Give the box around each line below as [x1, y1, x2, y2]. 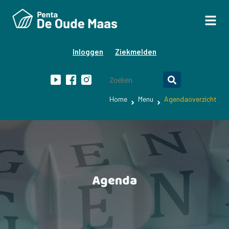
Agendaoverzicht [164, 95, 217, 103]
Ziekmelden [115, 47, 156, 56]
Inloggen [73, 47, 103, 56]
